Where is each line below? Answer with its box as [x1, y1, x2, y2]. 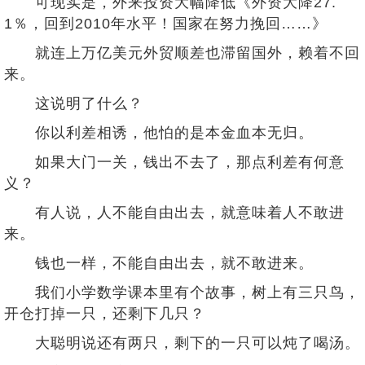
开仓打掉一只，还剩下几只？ [4, 306, 205, 322]
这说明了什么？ [4, 95, 143, 112]
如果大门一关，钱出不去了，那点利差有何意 [4, 154, 345, 170]
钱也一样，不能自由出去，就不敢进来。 [4, 255, 314, 271]
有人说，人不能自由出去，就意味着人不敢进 [4, 204, 345, 221]
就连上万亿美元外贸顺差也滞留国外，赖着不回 [4, 45, 360, 61]
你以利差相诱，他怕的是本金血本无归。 [4, 125, 314, 141]
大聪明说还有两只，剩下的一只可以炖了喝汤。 [4, 335, 360, 351]
